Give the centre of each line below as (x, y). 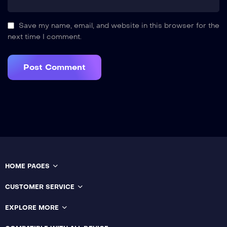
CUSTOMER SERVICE (40, 187)
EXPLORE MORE (32, 207)
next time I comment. (45, 36)
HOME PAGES (27, 166)
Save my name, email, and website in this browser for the (119, 25)
